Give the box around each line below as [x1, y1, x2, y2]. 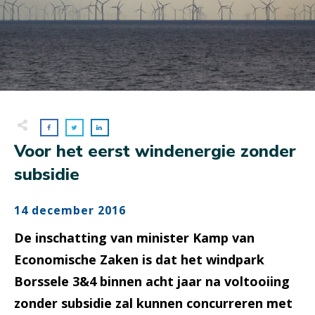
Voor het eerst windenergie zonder [14, 140, 296, 163]
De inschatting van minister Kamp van [14, 229, 255, 247]
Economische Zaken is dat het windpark [14, 251, 264, 269]
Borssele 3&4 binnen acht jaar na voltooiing [14, 273, 290, 290]
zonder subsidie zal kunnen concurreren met [14, 295, 292, 312]
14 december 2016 [14, 202, 126, 219]
